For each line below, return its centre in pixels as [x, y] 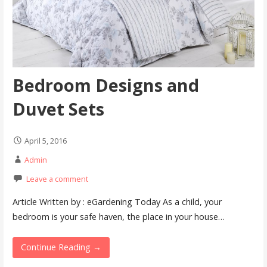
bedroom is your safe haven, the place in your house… [118, 217]
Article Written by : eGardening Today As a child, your [117, 202]
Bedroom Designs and [105, 85]
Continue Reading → [61, 247]
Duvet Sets [58, 108]
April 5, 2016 [45, 140]
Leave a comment [57, 178]
